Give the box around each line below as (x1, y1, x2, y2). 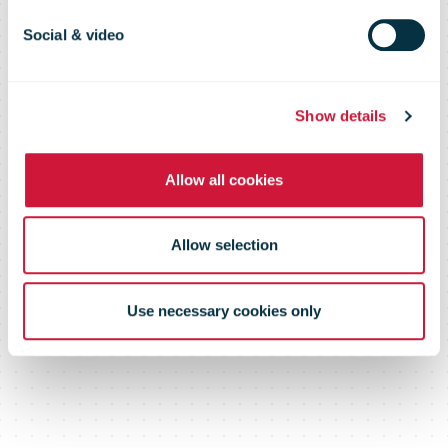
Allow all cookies (165, 170, 283, 188)
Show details (295, 107, 387, 125)
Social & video (23, 25, 125, 43)
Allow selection (170, 236, 278, 254)
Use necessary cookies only (127, 301, 321, 319)
